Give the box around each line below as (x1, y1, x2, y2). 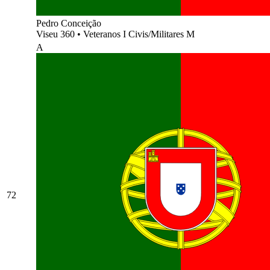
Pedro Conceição (36, 17, 101, 28)
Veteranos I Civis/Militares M (83, 28, 195, 39)
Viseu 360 (36, 28, 77, 39)
